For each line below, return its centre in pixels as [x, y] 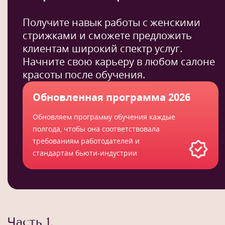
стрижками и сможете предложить [107, 35]
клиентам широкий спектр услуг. [102, 48]
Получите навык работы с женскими [111, 22]
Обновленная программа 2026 [111, 97]
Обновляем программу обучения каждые [104, 117]
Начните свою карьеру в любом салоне [119, 61]
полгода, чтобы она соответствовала [96, 129]
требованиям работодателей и [86, 141]
